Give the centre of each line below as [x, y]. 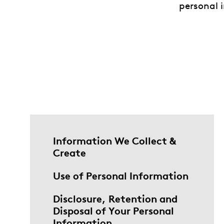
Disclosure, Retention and [115, 198]
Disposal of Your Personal [113, 210]
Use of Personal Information [121, 175]
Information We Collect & [114, 140]
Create [69, 152]
